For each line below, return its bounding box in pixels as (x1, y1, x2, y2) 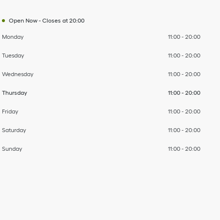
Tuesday (1, 52, 24, 59)
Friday (1, 108, 18, 115)
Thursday (1, 89, 27, 96)
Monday (1, 33, 24, 40)
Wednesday (1, 71, 33, 78)
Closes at (42, 17, 68, 24)
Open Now (8, 17, 37, 24)
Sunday (1, 145, 22, 152)
